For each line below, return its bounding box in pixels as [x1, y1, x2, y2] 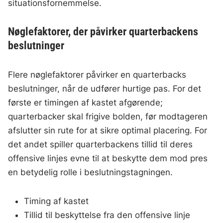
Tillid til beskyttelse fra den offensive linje [24, 210, 191, 221]
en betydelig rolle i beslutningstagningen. [8, 167, 173, 178]
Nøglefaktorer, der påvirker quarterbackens [8, 25, 199, 38]
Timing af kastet [24, 196, 89, 207]
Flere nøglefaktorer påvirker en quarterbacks [8, 70, 187, 80]
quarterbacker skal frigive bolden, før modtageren [8, 111, 208, 122]
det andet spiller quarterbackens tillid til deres [8, 139, 193, 150]
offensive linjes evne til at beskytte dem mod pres [8, 153, 208, 164]
